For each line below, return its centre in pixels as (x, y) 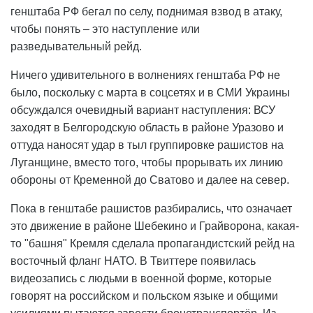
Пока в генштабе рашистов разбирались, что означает (151, 209)
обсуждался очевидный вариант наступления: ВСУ (143, 110)
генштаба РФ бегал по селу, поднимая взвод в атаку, (146, 12)
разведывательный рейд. (76, 47)
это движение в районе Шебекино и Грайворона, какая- (155, 226)
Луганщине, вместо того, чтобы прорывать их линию (147, 163)
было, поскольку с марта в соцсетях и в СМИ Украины (150, 93)
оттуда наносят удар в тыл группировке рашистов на (147, 145)
